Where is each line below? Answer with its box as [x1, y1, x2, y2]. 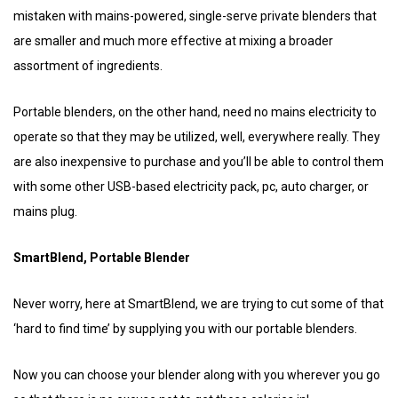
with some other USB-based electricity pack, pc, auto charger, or [13, 179, 369, 194]
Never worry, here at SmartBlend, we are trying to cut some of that [13, 296, 384, 311]
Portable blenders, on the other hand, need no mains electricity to [13, 104, 377, 119]
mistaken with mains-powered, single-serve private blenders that [13, 8, 377, 23]
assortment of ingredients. [13, 58, 163, 73]
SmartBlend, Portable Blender [13, 250, 193, 265]
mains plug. [13, 203, 83, 219]
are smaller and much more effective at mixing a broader [13, 33, 333, 48]
